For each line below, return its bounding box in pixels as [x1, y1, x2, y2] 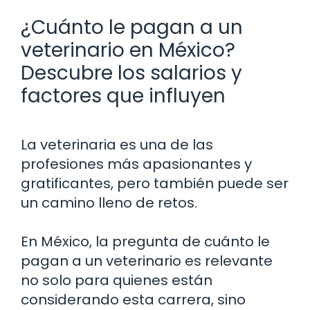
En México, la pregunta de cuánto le [21, 231, 270, 251]
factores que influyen [21, 82, 226, 109]
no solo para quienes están [21, 270, 212, 290]
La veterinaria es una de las [21, 134, 213, 154]
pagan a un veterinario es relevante [21, 250, 273, 271]
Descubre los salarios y [21, 59, 242, 86]
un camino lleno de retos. [21, 192, 197, 212]
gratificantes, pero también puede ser [21, 173, 289, 193]
